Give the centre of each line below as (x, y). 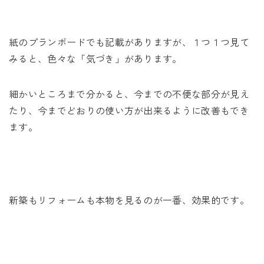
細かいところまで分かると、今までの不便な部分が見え (129, 94)
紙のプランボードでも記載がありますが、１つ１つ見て (129, 42)
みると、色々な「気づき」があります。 (95, 58)
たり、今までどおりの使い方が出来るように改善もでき (129, 110)
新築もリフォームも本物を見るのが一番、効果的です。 (129, 200)
